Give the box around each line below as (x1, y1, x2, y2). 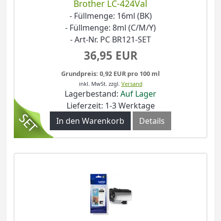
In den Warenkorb (56, 115, 124, 127)
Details (139, 115, 165, 127)
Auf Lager (120, 88, 156, 100)
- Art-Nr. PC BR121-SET (70, 34, 151, 45)
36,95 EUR (83, 48, 138, 64)
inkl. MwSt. (78, 80, 107, 88)
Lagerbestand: (65, 88, 120, 100)
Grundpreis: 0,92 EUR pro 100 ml (61, 69, 160, 78)
